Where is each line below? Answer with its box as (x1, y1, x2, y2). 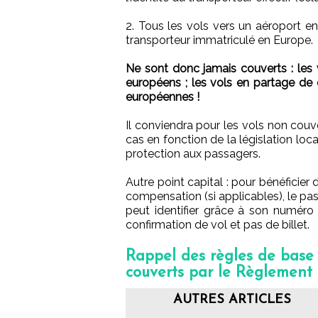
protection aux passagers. (126, 147, 261, 161)
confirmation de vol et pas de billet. (126, 218, 309, 232)
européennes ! (126, 90, 199, 104)
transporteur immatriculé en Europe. (126, 33, 313, 48)
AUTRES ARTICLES (173, 293, 291, 307)
